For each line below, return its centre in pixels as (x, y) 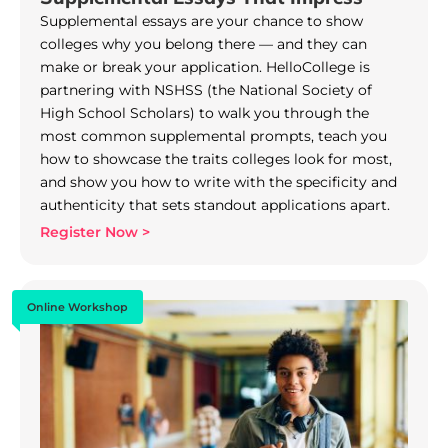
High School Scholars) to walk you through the (204, 112)
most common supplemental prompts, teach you (213, 135)
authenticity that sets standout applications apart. (215, 204)
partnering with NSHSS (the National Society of (206, 89)
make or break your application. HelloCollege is (205, 66)
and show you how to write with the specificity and (218, 181)
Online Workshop (77, 306)
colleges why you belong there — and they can (203, 43)
